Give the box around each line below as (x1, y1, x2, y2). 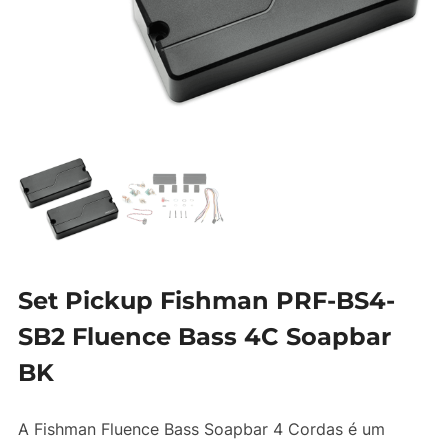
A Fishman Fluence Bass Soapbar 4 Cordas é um (17, 419, 385, 440)
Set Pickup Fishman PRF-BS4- (17, 286, 395, 316)
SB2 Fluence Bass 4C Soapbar (17, 322, 391, 352)
